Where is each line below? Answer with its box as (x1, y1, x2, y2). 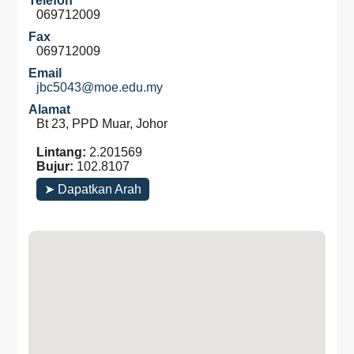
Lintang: (36, 145, 86, 159)
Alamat (28, 103, 70, 116)
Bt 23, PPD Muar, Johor (36, 117, 168, 130)
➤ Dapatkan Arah (44, 183, 141, 196)
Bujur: (36, 160, 73, 173)
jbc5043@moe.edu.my (36, 81, 163, 94)
